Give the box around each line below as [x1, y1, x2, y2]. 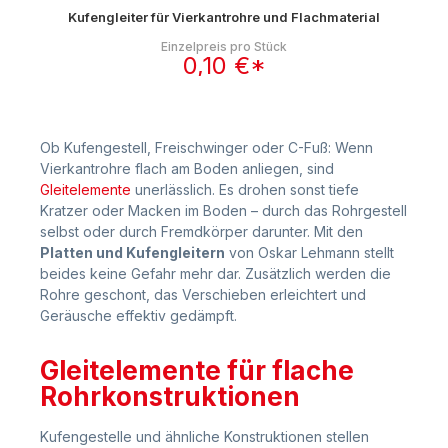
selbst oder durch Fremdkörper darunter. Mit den [40, 222, 363, 240]
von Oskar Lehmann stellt [225, 243, 394, 261]
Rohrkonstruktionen [40, 380, 300, 412]
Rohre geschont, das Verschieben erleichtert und [40, 285, 366, 303]
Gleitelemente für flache [40, 354, 354, 386]
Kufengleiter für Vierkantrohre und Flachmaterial [68, 8, 380, 25]
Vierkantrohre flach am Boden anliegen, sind [40, 159, 334, 177]
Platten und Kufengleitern [40, 243, 225, 261]
